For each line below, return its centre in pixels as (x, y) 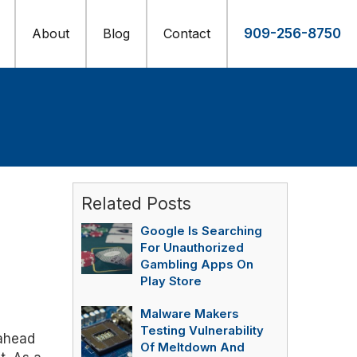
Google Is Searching (201, 231)
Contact (187, 33)
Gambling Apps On (197, 265)
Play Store (171, 281)
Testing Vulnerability (202, 331)
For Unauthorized (192, 248)
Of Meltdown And (192, 347)
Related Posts (136, 203)
